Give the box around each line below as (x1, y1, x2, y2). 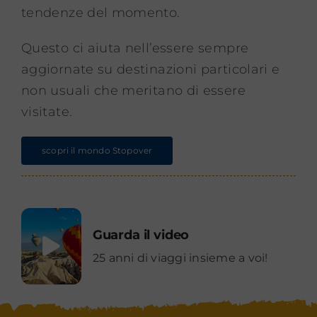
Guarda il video (92, 226, 190, 243)
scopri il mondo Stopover (41, 144, 153, 156)
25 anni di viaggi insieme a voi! (92, 250, 268, 265)
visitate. (21, 103, 73, 120)
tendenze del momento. (21, 4, 180, 21)
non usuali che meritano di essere (21, 82, 246, 98)
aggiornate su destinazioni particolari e (21, 61, 280, 77)
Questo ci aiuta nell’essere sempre (21, 40, 249, 56)
